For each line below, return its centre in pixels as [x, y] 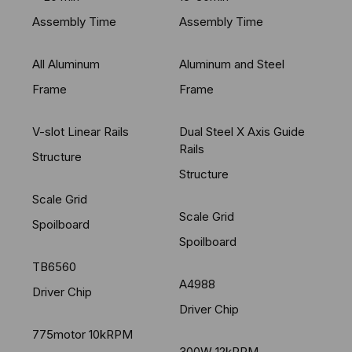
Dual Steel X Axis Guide [242, 131]
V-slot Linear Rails [81, 131]
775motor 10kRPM [83, 334]
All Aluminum [66, 64]
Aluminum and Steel [231, 64]
